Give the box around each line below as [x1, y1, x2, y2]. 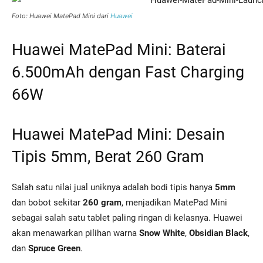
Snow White [139, 228, 185, 238]
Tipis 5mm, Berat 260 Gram [12, 147, 204, 166]
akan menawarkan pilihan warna [12, 228, 139, 238]
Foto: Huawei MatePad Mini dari [12, 12, 110, 20]
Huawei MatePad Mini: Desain [12, 125, 225, 144]
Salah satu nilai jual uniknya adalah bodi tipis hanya [12, 182, 215, 193]
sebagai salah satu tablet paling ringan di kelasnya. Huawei [12, 213, 242, 223]
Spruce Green [28, 243, 80, 254]
